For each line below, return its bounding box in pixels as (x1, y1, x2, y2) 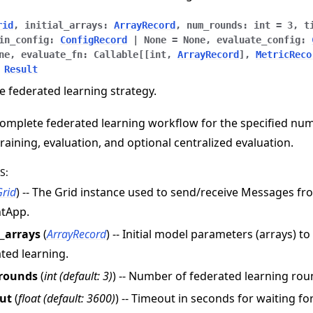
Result (4, 64, 38, 75)
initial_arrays (24, 20, 103, 31)
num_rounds (187, 20, 242, 31)
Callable (94, 49, 138, 61)
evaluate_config (217, 34, 300, 46)
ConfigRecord (60, 34, 127, 46)
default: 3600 (47, 290, 112, 306)
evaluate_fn (21, 49, 82, 61)
